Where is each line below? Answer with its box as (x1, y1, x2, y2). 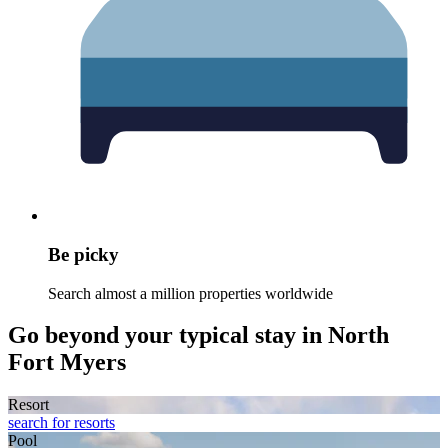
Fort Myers (8, 349, 126, 376)
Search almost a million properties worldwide (48, 284, 333, 302)
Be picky (48, 243, 119, 265)
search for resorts (8, 414, 115, 432)
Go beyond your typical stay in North (8, 322, 389, 349)
